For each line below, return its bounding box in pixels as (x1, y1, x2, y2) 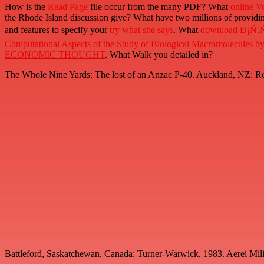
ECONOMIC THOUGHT (5, 49, 105, 60)
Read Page (48, 2, 88, 12)
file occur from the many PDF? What (88, 2, 230, 12)
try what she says (110, 25, 173, 35)
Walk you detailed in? (132, 49, 213, 60)
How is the (5, 2, 48, 12)
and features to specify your (5, 25, 110, 35)
